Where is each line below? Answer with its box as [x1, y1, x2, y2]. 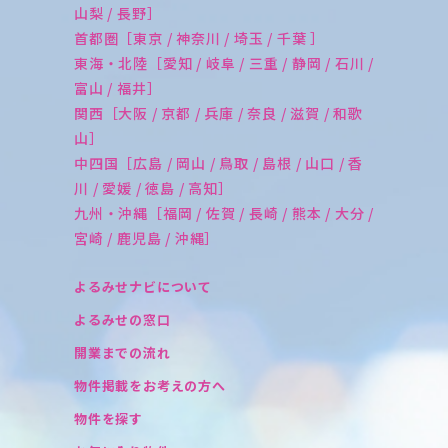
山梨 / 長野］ [74, 2, 162, 23]
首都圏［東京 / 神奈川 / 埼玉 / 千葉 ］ [74, 27, 326, 48]
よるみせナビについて [74, 276, 212, 296]
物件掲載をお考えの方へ [74, 375, 226, 395]
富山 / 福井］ [74, 77, 162, 98]
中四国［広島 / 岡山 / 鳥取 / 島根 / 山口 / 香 [74, 152, 363, 173]
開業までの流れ [74, 342, 171, 362]
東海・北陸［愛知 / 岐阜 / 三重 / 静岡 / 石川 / [74, 52, 374, 73]
